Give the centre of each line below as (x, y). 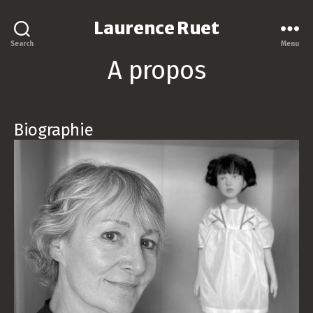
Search (22, 44)
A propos (156, 71)
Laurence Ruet (156, 28)
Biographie (54, 130)
